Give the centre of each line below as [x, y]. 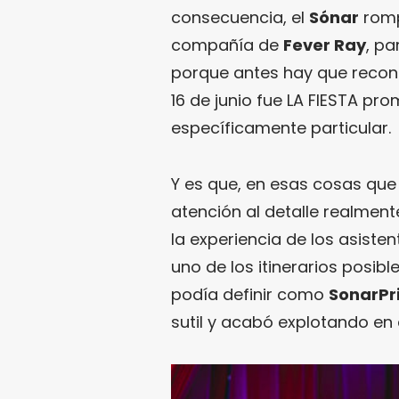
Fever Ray [325, 45]
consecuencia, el [240, 17]
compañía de [227, 45]
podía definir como [250, 294]
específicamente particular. [281, 128]
